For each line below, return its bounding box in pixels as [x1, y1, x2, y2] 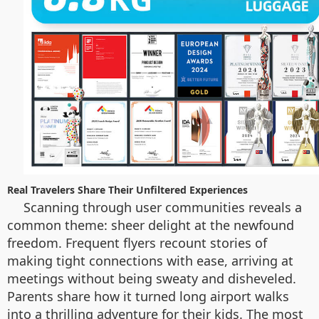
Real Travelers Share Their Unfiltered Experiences [7, 182, 248, 197]
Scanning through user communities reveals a [23, 198, 302, 216]
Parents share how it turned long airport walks [7, 287, 289, 305]
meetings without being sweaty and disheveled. [7, 269, 296, 287]
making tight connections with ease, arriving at [7, 251, 293, 269]
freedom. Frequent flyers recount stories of [7, 234, 267, 251]
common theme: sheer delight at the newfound [7, 216, 294, 234]
